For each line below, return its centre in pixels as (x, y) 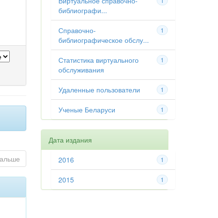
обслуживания (81, 70)
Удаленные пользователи (99, 90)
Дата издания (70, 140)
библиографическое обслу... (103, 40)
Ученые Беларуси (87, 109)
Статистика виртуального (98, 60)
